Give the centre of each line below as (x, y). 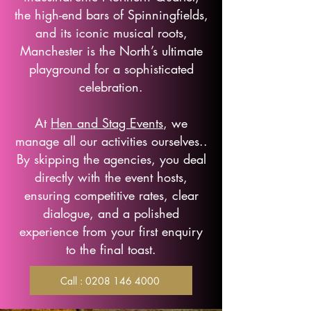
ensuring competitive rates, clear (111, 195)
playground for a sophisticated (111, 69)
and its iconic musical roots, (111, 33)
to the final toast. (111, 249)
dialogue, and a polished (111, 213)
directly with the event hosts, (111, 177)
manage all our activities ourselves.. (111, 141)
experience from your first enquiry (111, 231)
